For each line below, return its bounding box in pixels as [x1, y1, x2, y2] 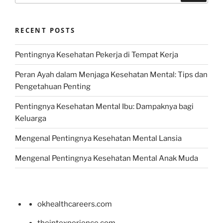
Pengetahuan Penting [15, 82, 91, 91]
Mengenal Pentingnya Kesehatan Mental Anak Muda [15, 153, 198, 163]
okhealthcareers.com [37, 200, 112, 209]
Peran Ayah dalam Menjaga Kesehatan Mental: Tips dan [15, 70, 208, 79]
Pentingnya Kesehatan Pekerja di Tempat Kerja [15, 50, 178, 59]
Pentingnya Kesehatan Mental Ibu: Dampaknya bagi [15, 102, 194, 111]
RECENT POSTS [15, 25, 76, 35]
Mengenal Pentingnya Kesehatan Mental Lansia [15, 133, 182, 143]
